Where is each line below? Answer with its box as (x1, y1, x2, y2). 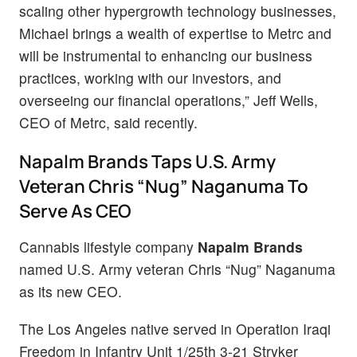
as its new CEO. (19, 280, 122, 301)
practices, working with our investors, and (19, 67, 281, 88)
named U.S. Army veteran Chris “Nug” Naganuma (19, 258, 335, 279)
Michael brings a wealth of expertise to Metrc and (19, 22, 331, 43)
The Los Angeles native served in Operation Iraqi (19, 319, 331, 339)
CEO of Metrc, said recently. (19, 112, 198, 132)
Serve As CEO (19, 198, 131, 223)
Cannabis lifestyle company (19, 236, 198, 257)
